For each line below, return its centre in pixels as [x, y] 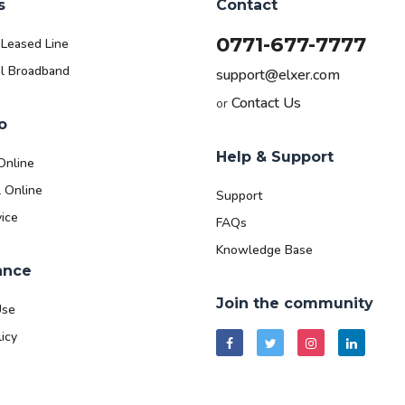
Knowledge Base [264, 250]
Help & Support [275, 157]
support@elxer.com [278, 75]
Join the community [295, 304]
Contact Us [266, 104]
